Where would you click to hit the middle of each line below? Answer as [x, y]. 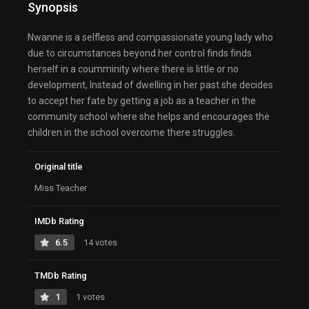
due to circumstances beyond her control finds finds [140, 53]
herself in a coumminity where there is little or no [133, 69]
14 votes [99, 243]
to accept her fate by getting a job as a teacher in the [142, 101]
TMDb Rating [61, 276]
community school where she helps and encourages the [149, 117]
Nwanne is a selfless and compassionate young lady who [150, 38]
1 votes [89, 297]
